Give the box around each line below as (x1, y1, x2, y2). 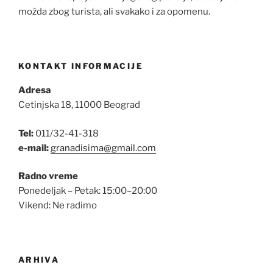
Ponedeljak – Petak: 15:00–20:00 (18, 185, 157, 197)
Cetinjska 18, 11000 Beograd (18, 99, 140, 111)
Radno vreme (18, 171, 78, 182)
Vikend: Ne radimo (18, 200, 97, 211)
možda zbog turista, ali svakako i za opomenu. (18, 6, 210, 18)
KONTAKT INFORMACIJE (18, 60, 143, 71)
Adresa (18, 85, 51, 96)
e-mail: (18, 142, 49, 154)
